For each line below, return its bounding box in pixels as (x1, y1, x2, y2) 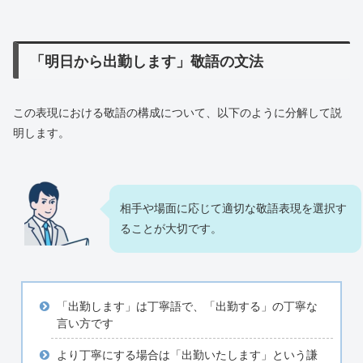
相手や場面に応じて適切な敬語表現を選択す (120, 201, 347, 215)
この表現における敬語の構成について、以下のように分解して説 (13, 105, 342, 119)
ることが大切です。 (120, 221, 222, 235)
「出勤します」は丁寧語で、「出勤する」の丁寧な (56, 300, 318, 314)
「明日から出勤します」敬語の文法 (30, 53, 264, 70)
